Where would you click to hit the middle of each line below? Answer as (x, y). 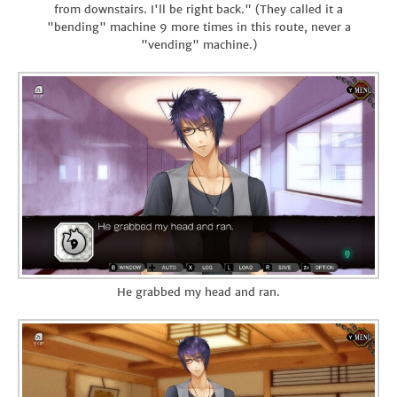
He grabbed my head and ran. (198, 292)
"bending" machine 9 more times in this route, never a (198, 27)
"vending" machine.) (198, 44)
